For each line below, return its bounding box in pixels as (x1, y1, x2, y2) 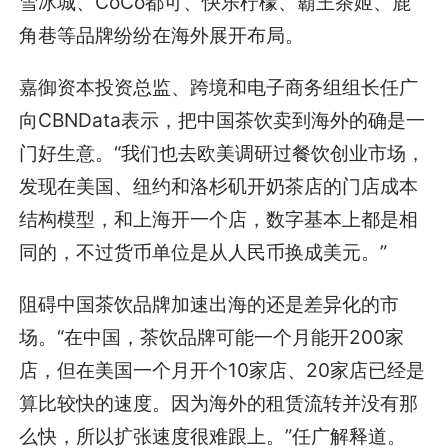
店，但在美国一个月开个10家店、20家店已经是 (19, 358, 426, 383)
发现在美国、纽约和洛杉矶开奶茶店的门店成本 (19, 174, 419, 199)
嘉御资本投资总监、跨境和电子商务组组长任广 (19, 75, 419, 100)
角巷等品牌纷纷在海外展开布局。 (19, 23, 305, 48)
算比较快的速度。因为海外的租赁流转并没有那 (19, 391, 419, 416)
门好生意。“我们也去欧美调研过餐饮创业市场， (19, 141, 426, 166)
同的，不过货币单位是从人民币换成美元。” (19, 240, 388, 265)
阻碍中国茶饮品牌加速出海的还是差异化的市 (19, 292, 400, 317)
